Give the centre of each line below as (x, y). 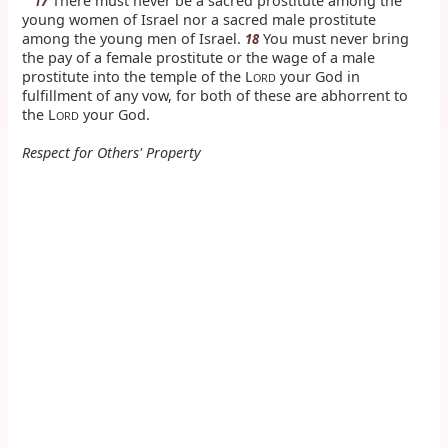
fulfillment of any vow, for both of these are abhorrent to (215, 95)
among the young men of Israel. (134, 38)
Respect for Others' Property (112, 152)
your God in (318, 76)
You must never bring (334, 38)
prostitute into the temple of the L (138, 76)
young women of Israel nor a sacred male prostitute (199, 19)
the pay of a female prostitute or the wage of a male (199, 57)
